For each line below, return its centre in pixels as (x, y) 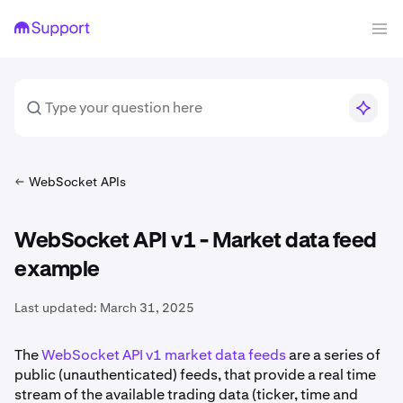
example (57, 270)
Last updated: (56, 308)
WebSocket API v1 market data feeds (164, 355)
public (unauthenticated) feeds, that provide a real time (195, 375)
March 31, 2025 (147, 308)
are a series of (333, 355)
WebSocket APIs (77, 182)
